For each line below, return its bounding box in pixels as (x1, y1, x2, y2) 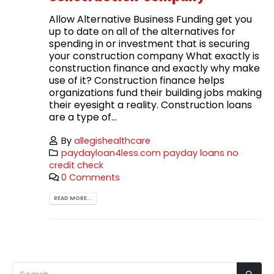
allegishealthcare (74, 134, 151, 147)
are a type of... (49, 109, 117, 124)
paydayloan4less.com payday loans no (61, 146, 239, 159)
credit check (49, 158, 103, 171)
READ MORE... (54, 194, 93, 202)
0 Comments (61, 171, 120, 183)
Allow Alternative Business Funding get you (49, 12, 252, 26)
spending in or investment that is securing (49, 36, 250, 51)
